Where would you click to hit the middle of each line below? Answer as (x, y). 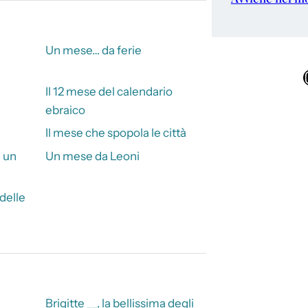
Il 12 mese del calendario (109, 91)
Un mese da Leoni (92, 156)
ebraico (65, 110)
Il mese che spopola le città (115, 133)
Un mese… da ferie (93, 50)
